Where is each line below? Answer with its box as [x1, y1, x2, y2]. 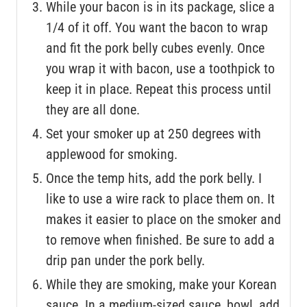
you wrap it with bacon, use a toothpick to [46, 60, 275, 77]
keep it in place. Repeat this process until [46, 80, 271, 97]
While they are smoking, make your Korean [46, 275, 277, 293]
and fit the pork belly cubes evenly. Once [46, 39, 265, 56]
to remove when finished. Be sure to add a [46, 231, 275, 248]
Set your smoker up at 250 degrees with [46, 125, 261, 142]
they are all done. [46, 101, 140, 118]
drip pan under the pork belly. [46, 251, 205, 269]
